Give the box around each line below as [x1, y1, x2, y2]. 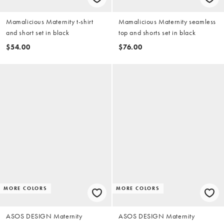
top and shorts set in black [118, 28, 196, 37]
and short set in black [6, 28, 69, 37]
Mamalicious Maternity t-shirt [6, 17, 93, 26]
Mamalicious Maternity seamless [118, 17, 216, 26]
